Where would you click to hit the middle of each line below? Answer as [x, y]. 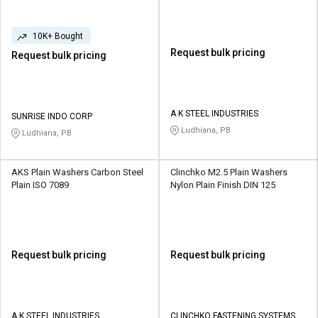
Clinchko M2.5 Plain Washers [229, 172]
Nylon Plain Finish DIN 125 [223, 185]
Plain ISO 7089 [40, 185]
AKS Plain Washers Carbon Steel [77, 172]
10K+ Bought [58, 37]
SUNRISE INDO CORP [52, 117]
